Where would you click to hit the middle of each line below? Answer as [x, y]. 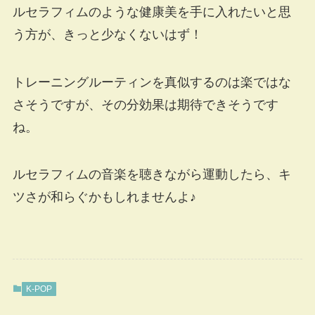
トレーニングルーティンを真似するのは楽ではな [152, 82]
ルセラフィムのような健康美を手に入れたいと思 [152, 12]
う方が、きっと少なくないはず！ [107, 34]
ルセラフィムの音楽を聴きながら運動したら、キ [152, 175]
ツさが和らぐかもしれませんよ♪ [104, 197]
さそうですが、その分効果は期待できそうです [145, 104]
